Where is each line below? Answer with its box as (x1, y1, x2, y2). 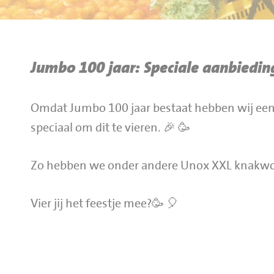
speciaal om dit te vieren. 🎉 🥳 (31, 122, 190, 134)
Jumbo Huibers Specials (24, 41, 144, 53)
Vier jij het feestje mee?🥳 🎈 (31, 198, 179, 210)
